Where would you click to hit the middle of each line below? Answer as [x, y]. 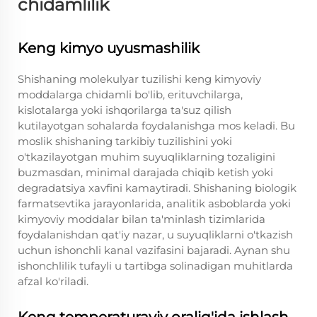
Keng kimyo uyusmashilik [109, 48]
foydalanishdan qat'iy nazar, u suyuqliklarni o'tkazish [155, 235]
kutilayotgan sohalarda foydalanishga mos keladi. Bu [156, 126]
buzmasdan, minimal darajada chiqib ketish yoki [145, 172]
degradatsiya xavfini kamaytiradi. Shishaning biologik [157, 188]
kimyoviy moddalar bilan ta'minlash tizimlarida [142, 219]
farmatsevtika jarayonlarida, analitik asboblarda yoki [154, 203]
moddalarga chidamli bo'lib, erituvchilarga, [130, 94]
